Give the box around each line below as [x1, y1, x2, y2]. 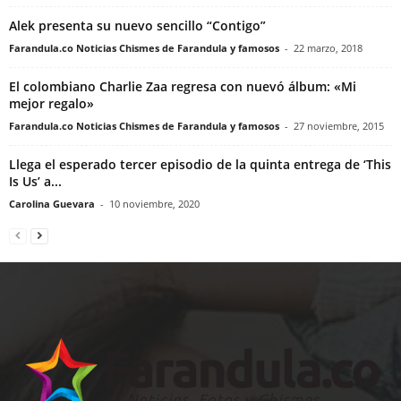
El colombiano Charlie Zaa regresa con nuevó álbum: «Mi [9, 78, 356, 96]
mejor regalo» [9, 95, 94, 113]
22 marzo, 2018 [294, 41, 363, 55]
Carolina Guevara [9, 197, 95, 211]
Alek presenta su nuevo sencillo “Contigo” [9, 17, 266, 35]
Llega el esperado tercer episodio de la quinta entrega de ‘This [9, 156, 391, 174]
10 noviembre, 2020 [109, 197, 200, 211]
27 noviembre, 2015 [294, 119, 384, 133]
